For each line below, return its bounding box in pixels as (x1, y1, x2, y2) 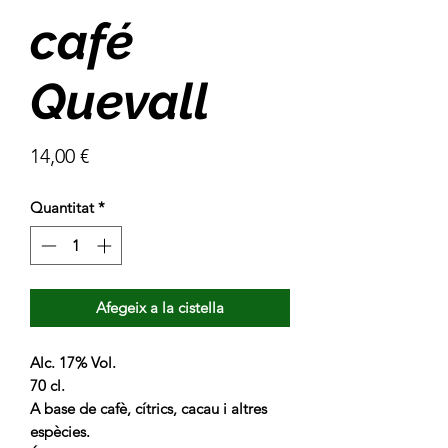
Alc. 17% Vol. (30, 352, 116, 372)
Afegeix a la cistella (96, 297, 224, 317)
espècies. (30, 421, 90, 441)
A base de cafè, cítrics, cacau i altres (30, 398, 267, 418)
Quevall (30, 72, 209, 131)
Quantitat (30, 198, 94, 217)
